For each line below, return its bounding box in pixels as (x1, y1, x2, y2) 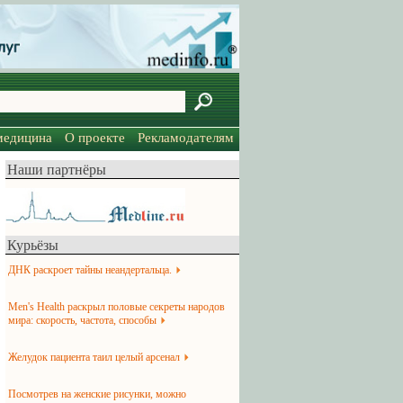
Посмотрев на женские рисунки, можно (8, 388, 186, 401)
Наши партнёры (7, 162, 106, 178)
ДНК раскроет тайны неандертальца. (8, 264, 172, 277)
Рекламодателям (138, 130, 234, 146)
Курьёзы (7, 237, 58, 254)
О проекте (65, 130, 125, 146)
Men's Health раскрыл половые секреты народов (8, 300, 225, 314)
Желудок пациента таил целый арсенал (8, 351, 180, 364)
